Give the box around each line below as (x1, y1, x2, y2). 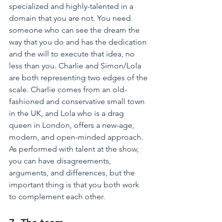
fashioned (9, 97, 44, 107)
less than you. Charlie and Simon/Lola (9, 61, 143, 71)
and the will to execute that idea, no (9, 49, 137, 59)
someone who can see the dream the (9, 25, 142, 35)
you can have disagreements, (9, 156, 113, 166)
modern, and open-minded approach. (9, 132, 145, 142)
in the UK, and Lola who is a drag (9, 109, 126, 118)
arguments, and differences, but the (9, 168, 137, 178)
